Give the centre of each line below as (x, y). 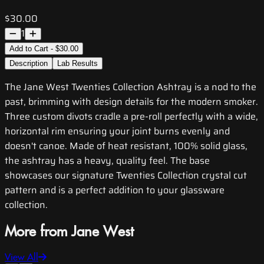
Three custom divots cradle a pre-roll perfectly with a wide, (131, 117)
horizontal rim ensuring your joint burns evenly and (117, 131)
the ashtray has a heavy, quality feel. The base (107, 161)
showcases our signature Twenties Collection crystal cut (126, 176)
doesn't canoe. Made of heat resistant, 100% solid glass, (126, 146)
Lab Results (77, 64)
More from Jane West (69, 232)
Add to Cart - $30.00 (44, 49)
